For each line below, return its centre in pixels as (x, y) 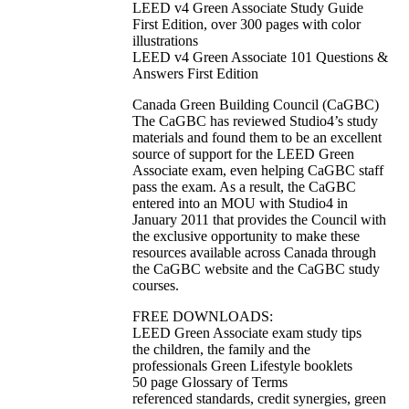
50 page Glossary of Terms (210, 382)
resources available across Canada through (254, 252)
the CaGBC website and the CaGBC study (256, 268)
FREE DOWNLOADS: (203, 316)
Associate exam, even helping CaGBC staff (258, 170)
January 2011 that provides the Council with (259, 219)
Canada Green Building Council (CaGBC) (256, 104)
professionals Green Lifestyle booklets (242, 365)
